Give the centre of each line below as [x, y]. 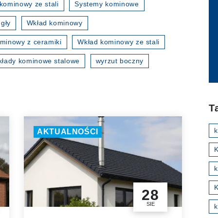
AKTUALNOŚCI [68, 132]
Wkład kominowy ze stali [119, 42]
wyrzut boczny [119, 61]
